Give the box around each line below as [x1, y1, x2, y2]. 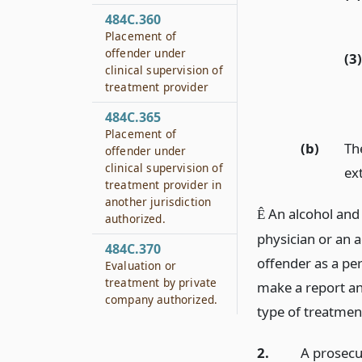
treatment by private [105, 275, 217, 290]
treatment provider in [105, 177, 222, 192]
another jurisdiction [105, 194, 212, 209]
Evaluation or [105, 258, 177, 273]
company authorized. [105, 292, 218, 307]
